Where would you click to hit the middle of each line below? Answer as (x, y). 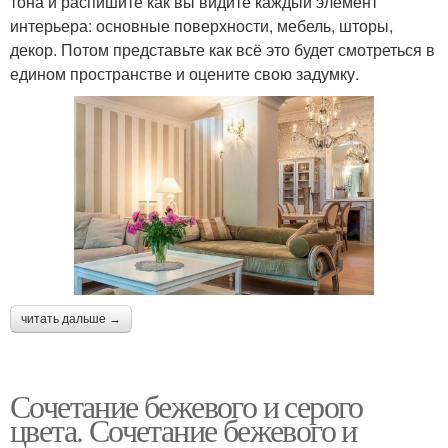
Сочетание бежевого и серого (186, 406)
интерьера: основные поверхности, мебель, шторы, (201, 25)
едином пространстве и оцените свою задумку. (184, 73)
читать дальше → (71, 319)
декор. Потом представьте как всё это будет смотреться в (222, 49)
